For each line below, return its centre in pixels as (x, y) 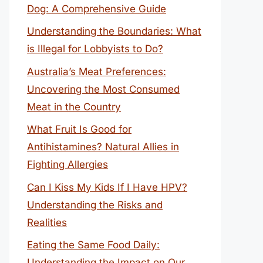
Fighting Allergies (68, 164)
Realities (47, 222)
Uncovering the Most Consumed (103, 89)
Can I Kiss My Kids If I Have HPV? (107, 187)
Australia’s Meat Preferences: (97, 71)
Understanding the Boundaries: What (114, 31)
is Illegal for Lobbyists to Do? (95, 49)
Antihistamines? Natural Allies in (103, 147)
